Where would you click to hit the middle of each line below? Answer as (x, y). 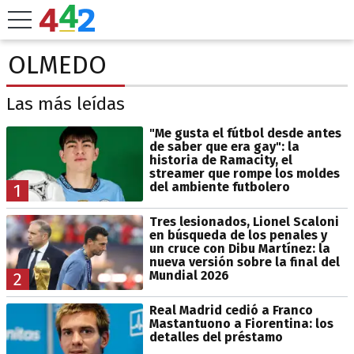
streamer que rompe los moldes (244, 173)
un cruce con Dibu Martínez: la (239, 248)
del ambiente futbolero (219, 186)
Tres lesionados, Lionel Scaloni (244, 221)
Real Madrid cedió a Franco (231, 310)
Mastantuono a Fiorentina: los (241, 323)
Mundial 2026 (189, 275)
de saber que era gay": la (224, 146)
